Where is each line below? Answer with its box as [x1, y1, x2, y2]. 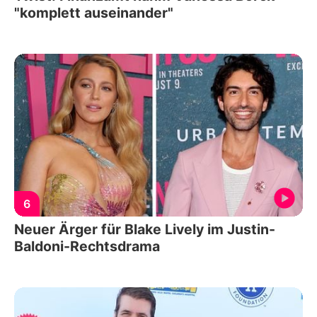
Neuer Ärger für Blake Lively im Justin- [14, 220, 275, 238]
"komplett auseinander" [14, 4, 173, 22]
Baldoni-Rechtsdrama [14, 237, 160, 255]
